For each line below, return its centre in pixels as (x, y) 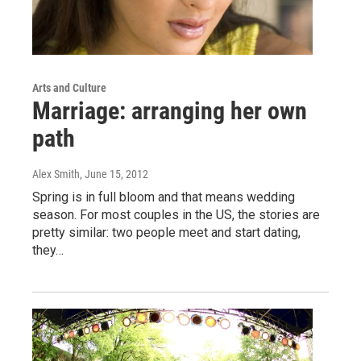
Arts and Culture (69, 87)
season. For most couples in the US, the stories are (176, 214)
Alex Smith (56, 174)
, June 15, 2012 (114, 174)
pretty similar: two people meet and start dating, (166, 232)
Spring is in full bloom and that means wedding (164, 197)
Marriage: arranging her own (170, 110)
